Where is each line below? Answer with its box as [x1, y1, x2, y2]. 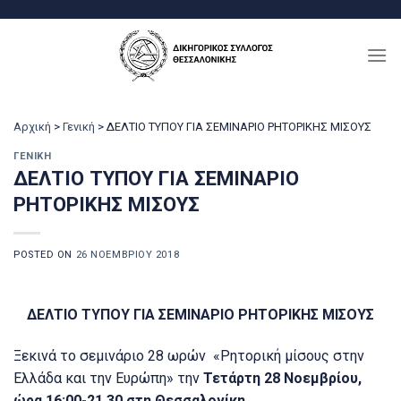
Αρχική [13, 120, 51, 133]
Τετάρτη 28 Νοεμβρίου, [203, 370, 362, 388]
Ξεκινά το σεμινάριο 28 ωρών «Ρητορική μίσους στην [13, 347, 364, 365]
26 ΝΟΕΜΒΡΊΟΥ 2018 [75, 249, 180, 261]
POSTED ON [13, 249, 76, 261]
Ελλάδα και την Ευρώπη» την [13, 370, 203, 388]
